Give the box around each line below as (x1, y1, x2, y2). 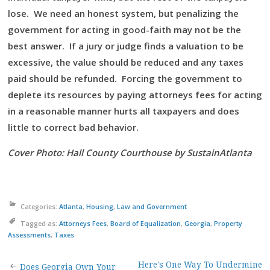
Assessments (8, 230, 51, 239)
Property (214, 219, 242, 228)
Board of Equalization (110, 219, 181, 228)
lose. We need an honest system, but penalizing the (8, 7, 239, 19)
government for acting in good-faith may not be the (8, 24, 241, 36)
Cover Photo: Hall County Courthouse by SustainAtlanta (8, 146, 252, 159)
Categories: (20, 202, 59, 211)
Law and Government (117, 202, 187, 211)
